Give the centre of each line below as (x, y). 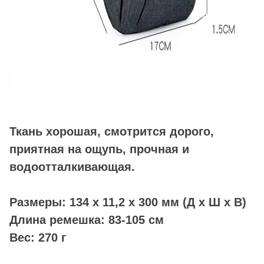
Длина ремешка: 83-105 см (87, 220)
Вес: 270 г (38, 238)
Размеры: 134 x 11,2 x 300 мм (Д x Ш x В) (130, 202)
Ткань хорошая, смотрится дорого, (112, 132)
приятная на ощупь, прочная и (99, 149)
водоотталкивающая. (72, 167)
